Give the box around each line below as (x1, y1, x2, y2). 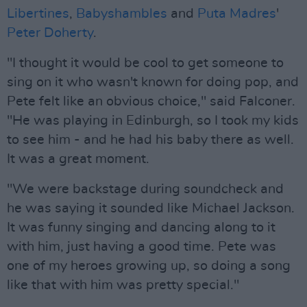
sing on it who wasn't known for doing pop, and (7, 75, 299, 89)
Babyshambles (76, 7, 167, 21)
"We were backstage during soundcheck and (7, 182, 284, 196)
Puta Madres (197, 7, 276, 21)
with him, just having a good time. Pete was (7, 240, 276, 254)
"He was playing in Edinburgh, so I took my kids (7, 114, 299, 127)
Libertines (7, 7, 69, 21)
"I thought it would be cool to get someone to (7, 56, 284, 70)
